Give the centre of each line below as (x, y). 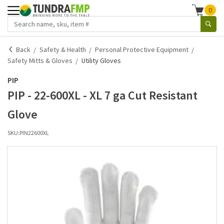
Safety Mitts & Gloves (40, 60)
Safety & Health (63, 49)
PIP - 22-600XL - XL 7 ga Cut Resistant (102, 95)
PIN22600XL (34, 133)
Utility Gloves (101, 60)
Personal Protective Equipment (142, 49)
